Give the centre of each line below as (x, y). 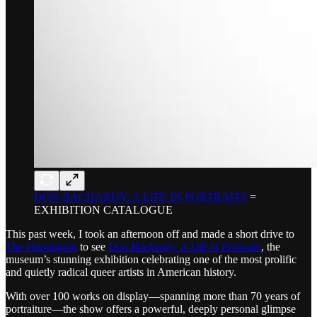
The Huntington (41, 246)
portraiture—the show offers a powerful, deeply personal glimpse (151, 309)
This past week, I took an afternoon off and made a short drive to (150, 234)
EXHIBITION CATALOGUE (103, 209)
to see (93, 246)
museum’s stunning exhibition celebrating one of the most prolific (151, 259)
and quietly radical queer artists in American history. (121, 272)
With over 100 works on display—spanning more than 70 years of (153, 296)
